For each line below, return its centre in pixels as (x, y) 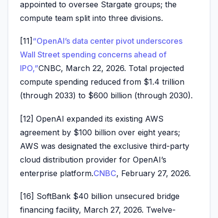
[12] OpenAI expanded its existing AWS (92, 118)
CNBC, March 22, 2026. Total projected (111, 68)
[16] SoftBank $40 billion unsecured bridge (100, 196)
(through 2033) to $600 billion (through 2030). (106, 96)
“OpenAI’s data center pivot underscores (108, 41)
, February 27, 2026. (154, 173)
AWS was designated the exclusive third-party (105, 146)
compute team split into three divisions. (91, 18)
